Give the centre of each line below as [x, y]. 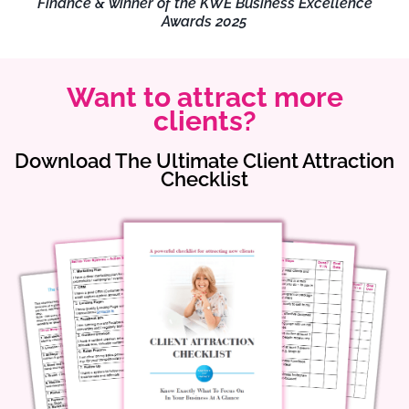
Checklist [204, 179]
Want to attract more [204, 98]
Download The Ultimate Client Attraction [204, 161]
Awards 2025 [204, 22]
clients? [204, 121]
